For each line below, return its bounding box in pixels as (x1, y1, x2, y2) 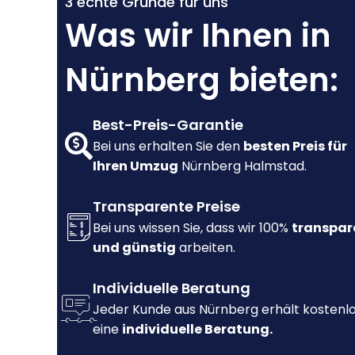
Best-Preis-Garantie (93, 115, 243, 136)
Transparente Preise (93, 197, 240, 217)
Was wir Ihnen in (65, 13, 331, 59)
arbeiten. (176, 239, 235, 258)
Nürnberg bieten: (65, 58, 338, 103)
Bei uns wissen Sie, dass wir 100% (93, 219, 292, 238)
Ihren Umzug (93, 157, 178, 176)
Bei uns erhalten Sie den (93, 137, 243, 156)
